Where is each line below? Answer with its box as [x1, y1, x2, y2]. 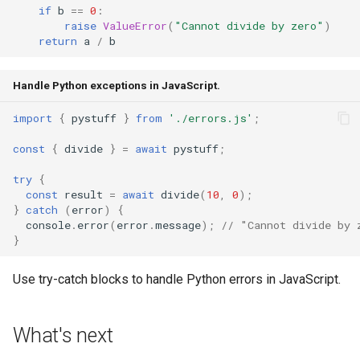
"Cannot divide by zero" [174, 18, 324, 33]
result [64, 186, 103, 202]
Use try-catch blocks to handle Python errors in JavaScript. [13, 272, 341, 287]
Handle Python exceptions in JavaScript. [13, 79, 220, 92]
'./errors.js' [169, 110, 253, 125]
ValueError [103, 18, 167, 33]
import [13, 110, 52, 125]
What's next [13, 324, 113, 347]
